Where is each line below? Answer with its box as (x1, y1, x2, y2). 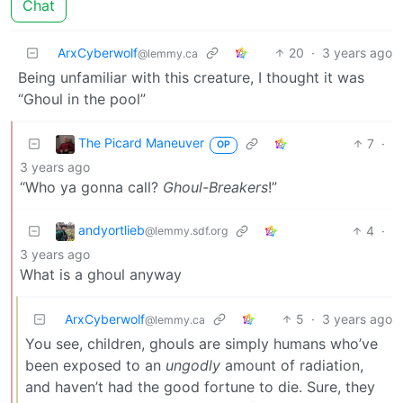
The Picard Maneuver (78, 135, 204, 151)
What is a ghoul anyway (20, 265, 182, 284)
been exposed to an (25, 356, 166, 375)
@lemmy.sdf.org (145, 224, 228, 238)
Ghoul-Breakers (163, 178, 268, 197)
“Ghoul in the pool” (18, 90, 146, 109)
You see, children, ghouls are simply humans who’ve (25, 335, 378, 354)
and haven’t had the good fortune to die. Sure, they (25, 378, 375, 397)
